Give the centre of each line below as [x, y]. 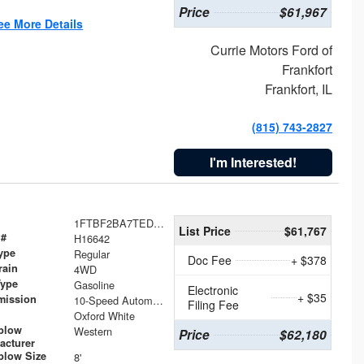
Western [93, 331]
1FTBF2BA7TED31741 [158, 223]
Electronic [213, 290]
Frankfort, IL [298, 89]
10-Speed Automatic [158, 300]
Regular [91, 253]
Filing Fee [214, 304]
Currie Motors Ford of [271, 50]
